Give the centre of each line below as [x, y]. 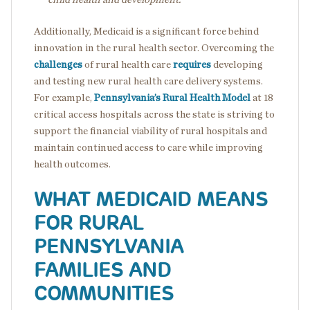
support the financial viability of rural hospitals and [151, 131]
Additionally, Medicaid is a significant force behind [146, 31]
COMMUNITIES [104, 293]
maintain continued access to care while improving [148, 147]
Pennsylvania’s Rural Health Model [172, 98]
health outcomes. [72, 164]
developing [237, 64]
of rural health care [128, 64]
